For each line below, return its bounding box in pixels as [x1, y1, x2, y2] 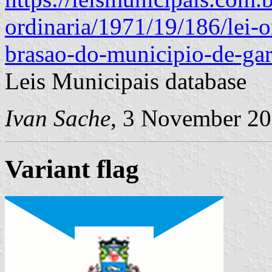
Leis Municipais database [5, 67, 246, 94]
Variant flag [5, 155, 139, 184]
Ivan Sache [5, 104, 110, 131]
